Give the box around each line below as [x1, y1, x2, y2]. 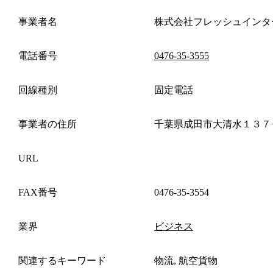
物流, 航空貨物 [154, 255, 218, 266]
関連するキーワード [18, 255, 106, 266]
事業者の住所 [18, 118, 77, 129]
